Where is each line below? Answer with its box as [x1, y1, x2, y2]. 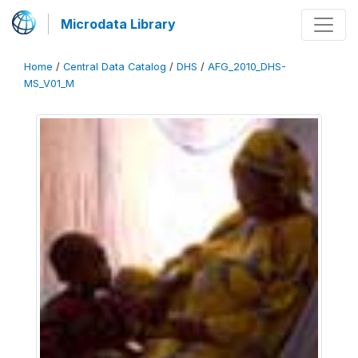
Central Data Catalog [63, 61, 166, 73]
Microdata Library [61, 16, 176, 32]
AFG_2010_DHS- [208, 61, 286, 73]
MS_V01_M [24, 78, 74, 89]
